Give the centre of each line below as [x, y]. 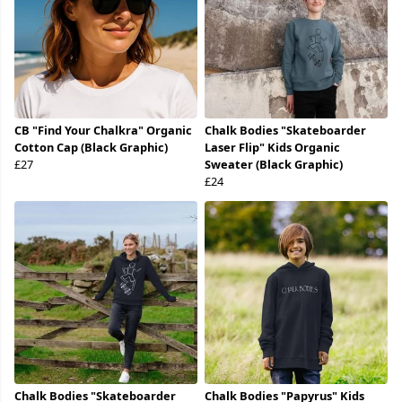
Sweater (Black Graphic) [274, 165]
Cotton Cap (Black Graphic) [91, 148]
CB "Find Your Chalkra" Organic [103, 131]
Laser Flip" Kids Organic [272, 148]
